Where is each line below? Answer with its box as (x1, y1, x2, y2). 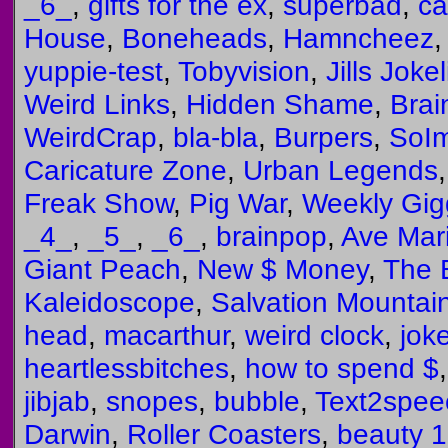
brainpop (216, 220, 327, 252)
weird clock (245, 319, 384, 351)
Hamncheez (283, 22, 434, 54)
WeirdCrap (24, 121, 157, 153)
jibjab (24, 385, 90, 417)
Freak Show (24, 187, 173, 219)
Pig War (189, 187, 286, 219)
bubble (214, 385, 300, 417)
